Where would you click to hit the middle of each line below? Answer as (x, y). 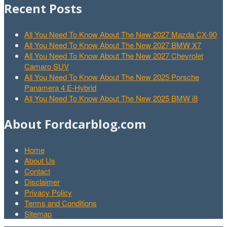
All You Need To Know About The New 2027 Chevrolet (114, 56)
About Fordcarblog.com (75, 124)
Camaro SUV (47, 66)
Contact (37, 171)
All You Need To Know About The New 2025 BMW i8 (111, 98)
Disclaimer (42, 182)
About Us (40, 161)
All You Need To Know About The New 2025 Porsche (112, 77)
